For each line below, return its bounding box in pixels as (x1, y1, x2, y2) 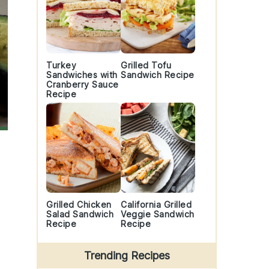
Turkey (46, 60, 76, 70)
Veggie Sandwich (121, 209, 195, 219)
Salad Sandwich (46, 209, 113, 219)
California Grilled (121, 199, 192, 210)
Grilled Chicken (46, 199, 112, 210)
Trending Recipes (83, 249, 170, 262)
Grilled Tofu (121, 60, 171, 70)
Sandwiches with (46, 70, 118, 80)
